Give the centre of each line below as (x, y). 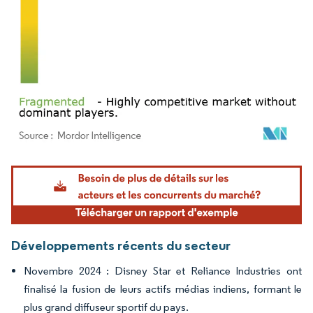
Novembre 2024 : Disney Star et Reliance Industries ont (163, 271)
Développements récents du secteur (121, 246)
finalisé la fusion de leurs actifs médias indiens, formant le (163, 289)
